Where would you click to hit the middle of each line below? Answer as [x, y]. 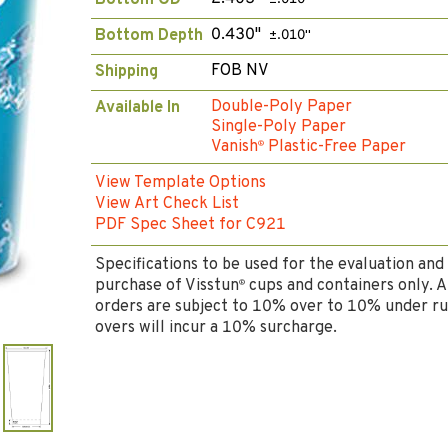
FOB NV [240, 71]
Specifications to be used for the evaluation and [269, 265]
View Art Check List [167, 204]
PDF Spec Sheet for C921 [190, 225]
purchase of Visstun [167, 286]
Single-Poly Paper [278, 127]
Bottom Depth [149, 36]
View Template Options [180, 183]
